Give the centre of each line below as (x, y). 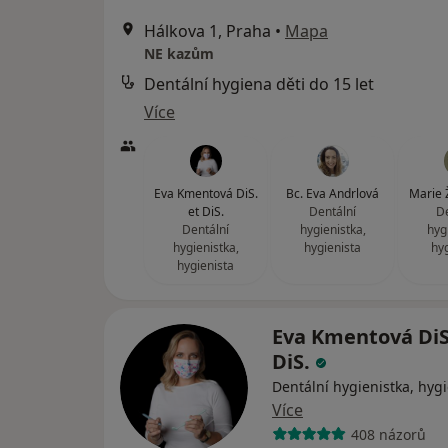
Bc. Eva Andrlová (332, 193)
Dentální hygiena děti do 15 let (259, 84)
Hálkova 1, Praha (207, 31)
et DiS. (205, 211)
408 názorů (388, 434)
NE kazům (179, 53)
